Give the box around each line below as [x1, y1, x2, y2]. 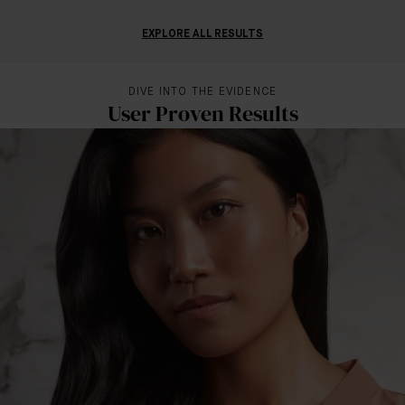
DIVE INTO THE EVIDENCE [127, 87, 278, 98]
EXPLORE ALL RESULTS [142, 29, 263, 40]
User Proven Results [107, 99, 298, 128]
